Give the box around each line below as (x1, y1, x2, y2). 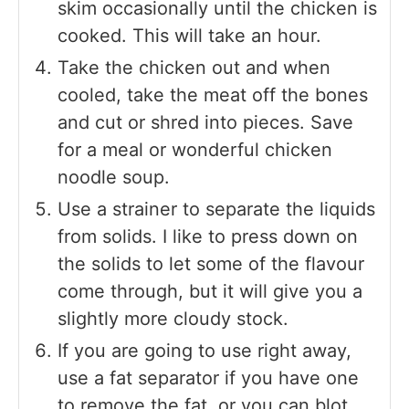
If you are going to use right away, (58, 340, 351, 362)
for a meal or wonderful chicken (58, 139, 332, 162)
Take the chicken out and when (58, 57, 330, 79)
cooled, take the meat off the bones (58, 84, 368, 107)
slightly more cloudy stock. (58, 308, 288, 330)
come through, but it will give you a (58, 280, 362, 303)
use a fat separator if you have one (58, 367, 359, 390)
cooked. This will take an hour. (58, 25, 321, 47)
